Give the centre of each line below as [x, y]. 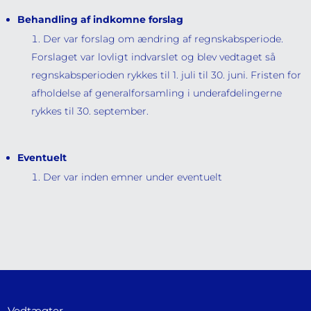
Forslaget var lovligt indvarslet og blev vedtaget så [154, 57]
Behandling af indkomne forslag [101, 19]
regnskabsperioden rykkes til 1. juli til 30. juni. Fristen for [167, 75]
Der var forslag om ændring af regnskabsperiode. [163, 39]
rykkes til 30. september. [90, 111]
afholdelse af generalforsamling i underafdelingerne [157, 93]
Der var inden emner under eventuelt [133, 177]
